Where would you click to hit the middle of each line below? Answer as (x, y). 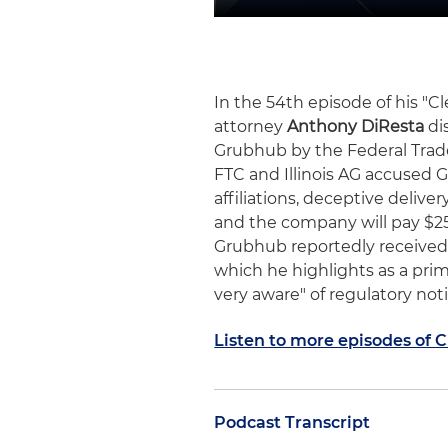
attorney (251, 127)
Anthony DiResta (356, 127)
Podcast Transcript (292, 423)
